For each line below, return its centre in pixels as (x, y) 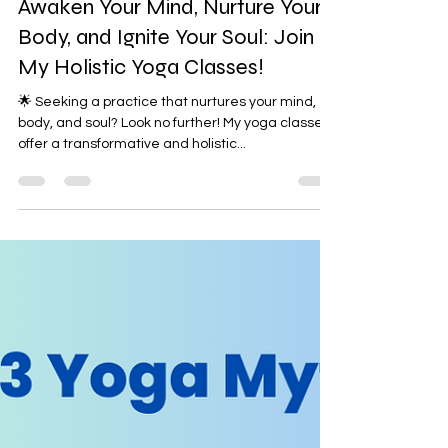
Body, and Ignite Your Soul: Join (166, 55)
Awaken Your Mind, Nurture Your (170, 25)
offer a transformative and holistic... (132, 162)
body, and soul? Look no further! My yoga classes (174, 141)
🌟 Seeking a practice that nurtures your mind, (167, 120)
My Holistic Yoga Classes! (141, 85)
